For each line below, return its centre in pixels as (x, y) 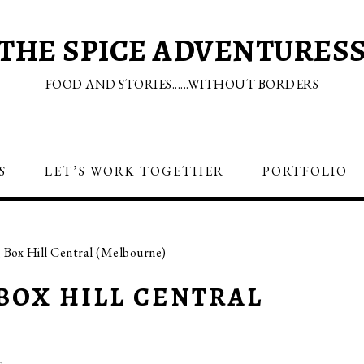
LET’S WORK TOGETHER (134, 171)
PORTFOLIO (305, 171)
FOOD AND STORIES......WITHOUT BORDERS (182, 84)
